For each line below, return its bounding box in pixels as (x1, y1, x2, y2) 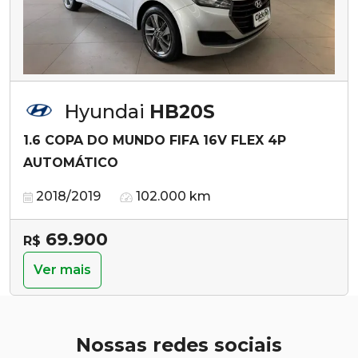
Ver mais (34, 261, 91, 277)
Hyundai (65, 99, 149, 123)
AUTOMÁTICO (23, 154, 118, 170)
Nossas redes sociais (76, 332, 282, 356)
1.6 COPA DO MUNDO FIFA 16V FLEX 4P (23, 132, 286, 148)
